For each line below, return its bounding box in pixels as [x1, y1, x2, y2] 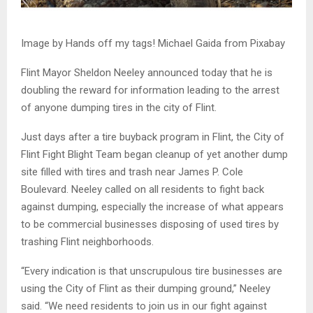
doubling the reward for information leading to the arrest [21, 83, 279, 96]
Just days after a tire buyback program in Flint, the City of [21, 130, 284, 143]
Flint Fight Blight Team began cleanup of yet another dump [21, 147, 288, 161]
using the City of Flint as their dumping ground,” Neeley [21, 282, 270, 295]
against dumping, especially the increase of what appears [21, 200, 284, 213]
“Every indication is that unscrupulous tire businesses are [21, 264, 282, 277]
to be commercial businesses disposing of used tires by [21, 217, 279, 231]
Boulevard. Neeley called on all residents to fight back [21, 182, 264, 196]
